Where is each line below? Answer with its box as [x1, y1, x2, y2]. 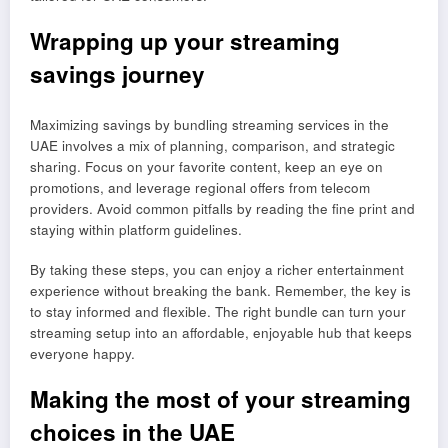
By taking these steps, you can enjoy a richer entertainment [30, 259, 404, 279]
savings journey [30, 58, 205, 91]
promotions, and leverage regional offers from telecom [30, 177, 370, 197]
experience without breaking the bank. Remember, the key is [30, 280, 411, 300]
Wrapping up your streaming [30, 25, 340, 58]
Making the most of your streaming [30, 383, 411, 416]
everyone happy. [30, 343, 135, 363]
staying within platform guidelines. [30, 219, 242, 239]
